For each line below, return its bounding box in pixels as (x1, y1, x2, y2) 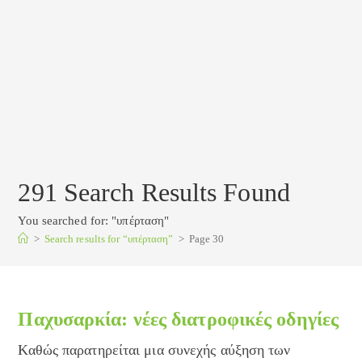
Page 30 (188, 233, 225, 245)
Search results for (44, 233, 120, 245)
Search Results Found (57, 178, 290, 207)
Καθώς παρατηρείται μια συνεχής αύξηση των (18, 342, 291, 358)
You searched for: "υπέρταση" (18, 214, 170, 227)
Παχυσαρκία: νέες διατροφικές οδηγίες (18, 309, 339, 330)
